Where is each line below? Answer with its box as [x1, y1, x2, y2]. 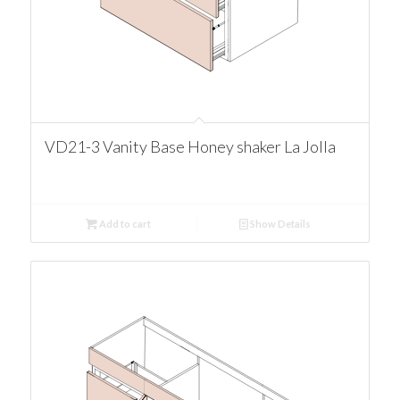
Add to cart [96, 217, 151, 229]
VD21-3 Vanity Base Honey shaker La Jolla [44, 136, 336, 156]
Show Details [248, 217, 312, 229]
